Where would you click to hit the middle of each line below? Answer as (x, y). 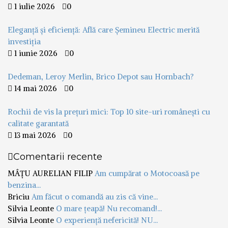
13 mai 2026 (34, 135)
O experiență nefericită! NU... (107, 220)
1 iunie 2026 (35, 53)
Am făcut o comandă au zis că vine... (95, 196)
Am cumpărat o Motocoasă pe (147, 173)
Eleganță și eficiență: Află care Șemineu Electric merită (104, 30)
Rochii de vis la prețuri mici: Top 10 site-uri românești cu (109, 111)
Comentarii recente (58, 156)
